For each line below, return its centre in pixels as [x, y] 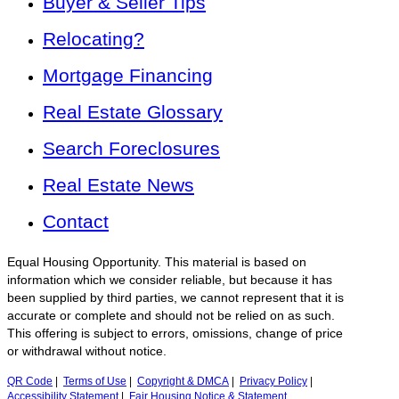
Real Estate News [118, 185]
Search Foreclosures [131, 149]
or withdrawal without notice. [87, 352]
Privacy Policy [273, 382]
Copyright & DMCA [183, 382]
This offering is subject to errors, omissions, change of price [175, 334]
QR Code [30, 382]
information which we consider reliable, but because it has [170, 281]
